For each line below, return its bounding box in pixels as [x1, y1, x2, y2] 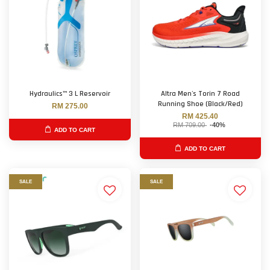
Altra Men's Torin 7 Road [160, 89, 240, 98]
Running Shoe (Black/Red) [157, 99, 243, 108]
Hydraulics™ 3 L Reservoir [29, 89, 110, 98]
